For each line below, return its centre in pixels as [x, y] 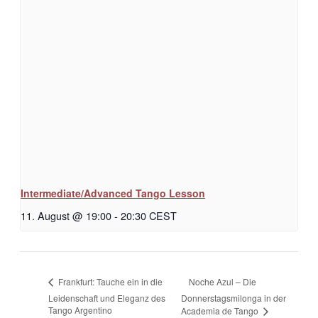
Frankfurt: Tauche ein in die [109, 282]
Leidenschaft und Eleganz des [107, 297]
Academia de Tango [220, 311]
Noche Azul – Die [222, 281]
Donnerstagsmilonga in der [233, 298]
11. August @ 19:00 [66, 216]
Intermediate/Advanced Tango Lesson [113, 193]
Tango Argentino [80, 310]
